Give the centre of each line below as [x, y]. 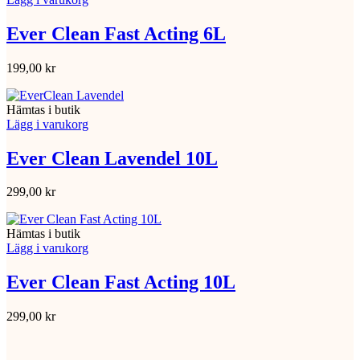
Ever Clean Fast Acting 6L [116, 33]
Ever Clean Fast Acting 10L [121, 282]
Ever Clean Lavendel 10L [112, 158]
